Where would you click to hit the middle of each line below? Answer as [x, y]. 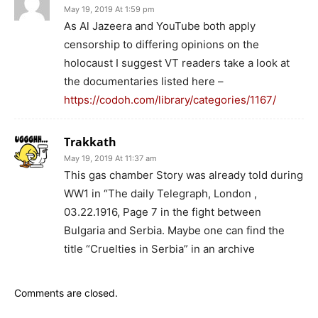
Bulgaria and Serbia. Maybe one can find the [174, 230]
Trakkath [90, 142]
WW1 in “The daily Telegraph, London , [160, 193]
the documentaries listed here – [144, 81]
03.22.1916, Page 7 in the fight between [163, 212]
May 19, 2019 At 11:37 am [110, 158]
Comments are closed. [66, 292]
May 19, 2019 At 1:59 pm [109, 9]
